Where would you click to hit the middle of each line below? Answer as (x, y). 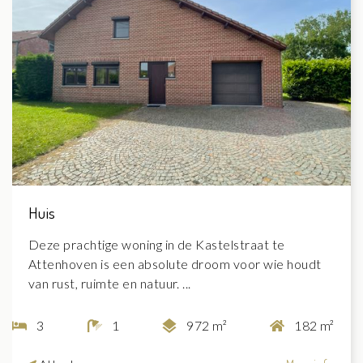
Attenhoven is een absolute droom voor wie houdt (175, 263)
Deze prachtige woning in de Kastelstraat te (157, 244)
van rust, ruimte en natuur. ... (110, 283)
